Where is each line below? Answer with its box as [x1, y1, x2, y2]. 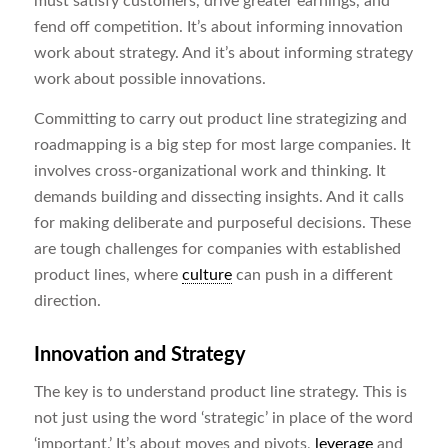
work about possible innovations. [33, 70, 266, 87]
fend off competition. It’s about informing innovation [33, 18, 403, 35]
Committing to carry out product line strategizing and [33, 110, 407, 127]
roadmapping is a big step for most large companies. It [33, 136, 411, 153]
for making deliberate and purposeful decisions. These [33, 214, 411, 231]
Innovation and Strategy [33, 344, 246, 365]
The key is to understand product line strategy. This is [33, 384, 407, 401]
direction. [33, 292, 101, 309]
